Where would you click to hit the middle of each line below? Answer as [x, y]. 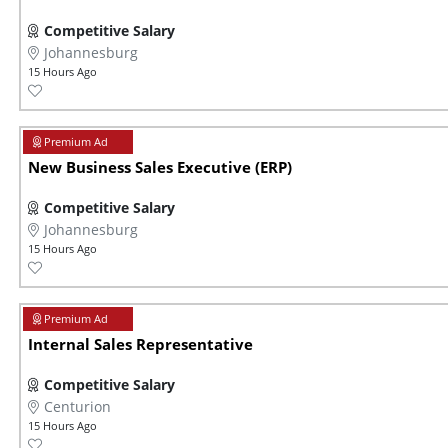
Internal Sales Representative [140, 345]
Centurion [77, 407]
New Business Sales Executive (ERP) [160, 168]
